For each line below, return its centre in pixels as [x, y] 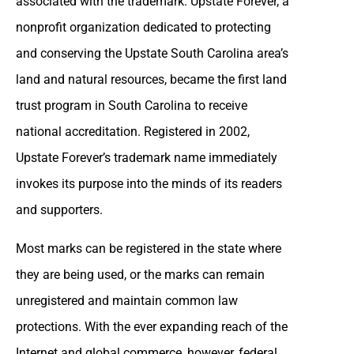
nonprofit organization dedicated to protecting [143, 27]
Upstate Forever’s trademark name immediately [147, 157]
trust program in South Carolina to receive [132, 105]
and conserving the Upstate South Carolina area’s [152, 53]
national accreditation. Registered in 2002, [133, 131]
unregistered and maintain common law [127, 300]
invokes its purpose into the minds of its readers [149, 183]
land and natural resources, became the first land [151, 79]
